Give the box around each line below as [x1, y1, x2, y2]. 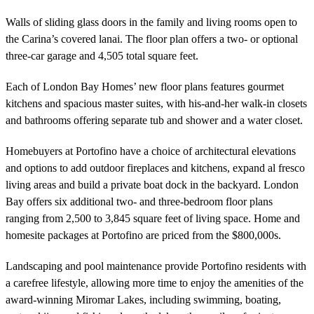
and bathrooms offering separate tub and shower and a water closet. [6, 114, 303, 126]
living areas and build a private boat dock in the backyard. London [6, 178, 299, 191]
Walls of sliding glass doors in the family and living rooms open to [6, 15, 297, 28]
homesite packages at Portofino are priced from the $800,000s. [6, 228, 281, 241]
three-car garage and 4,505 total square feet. [6, 49, 198, 62]
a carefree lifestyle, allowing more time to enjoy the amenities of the [6, 276, 303, 289]
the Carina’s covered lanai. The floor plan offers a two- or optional [6, 32, 298, 45]
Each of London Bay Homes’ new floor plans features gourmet [6, 80, 284, 93]
